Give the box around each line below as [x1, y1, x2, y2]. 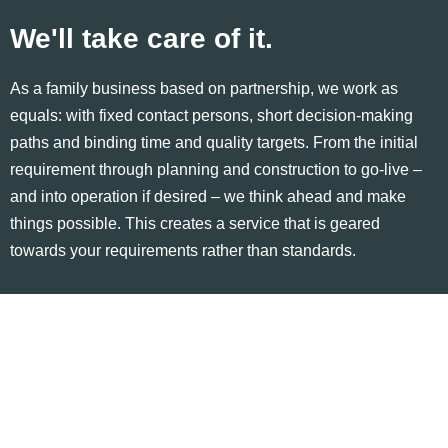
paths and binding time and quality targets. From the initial [10, 133, 418, 151]
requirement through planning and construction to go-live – [10, 160, 422, 178]
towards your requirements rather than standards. [10, 241, 356, 259]
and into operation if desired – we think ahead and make [10, 187, 406, 205]
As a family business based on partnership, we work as [10, 79, 398, 97]
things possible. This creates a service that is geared [10, 214, 380, 232]
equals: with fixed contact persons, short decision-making [10, 106, 413, 124]
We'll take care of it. [10, 22, 273, 54]
